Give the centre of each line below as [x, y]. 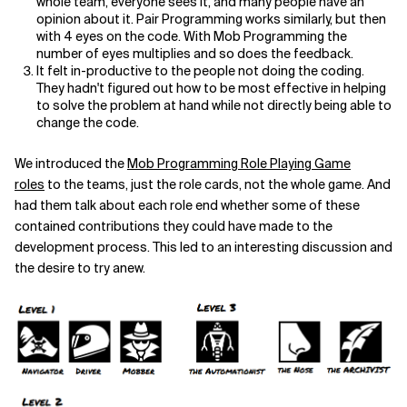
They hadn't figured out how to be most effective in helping [211, 88]
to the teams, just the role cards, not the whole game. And [218, 184]
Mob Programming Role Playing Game [239, 164]
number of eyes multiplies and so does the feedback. [195, 54]
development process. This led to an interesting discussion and [203, 247]
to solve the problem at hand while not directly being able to [214, 105]
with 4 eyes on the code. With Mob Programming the [192, 36]
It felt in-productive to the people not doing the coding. [200, 71]
